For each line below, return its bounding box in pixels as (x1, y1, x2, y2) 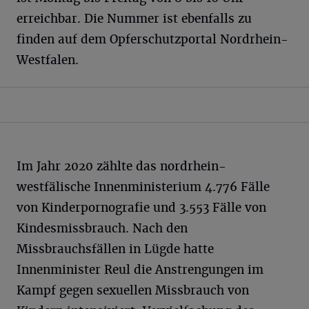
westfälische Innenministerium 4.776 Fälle (17, 179, 270, 195)
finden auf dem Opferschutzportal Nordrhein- (17, 31, 288, 47)
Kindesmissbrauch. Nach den (17, 220, 188, 236)
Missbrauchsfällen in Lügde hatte (17, 241, 214, 257)
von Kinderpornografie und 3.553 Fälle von (17, 199, 266, 215)
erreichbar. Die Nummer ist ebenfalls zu (17, 10, 252, 26)
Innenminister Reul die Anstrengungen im (17, 261, 263, 277)
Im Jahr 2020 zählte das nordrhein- (17, 158, 226, 174)
